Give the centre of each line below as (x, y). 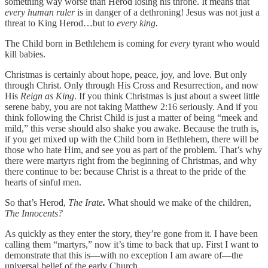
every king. (137, 23)
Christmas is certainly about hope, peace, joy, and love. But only (126, 75)
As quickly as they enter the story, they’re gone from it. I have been (131, 234)
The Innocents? (34, 214)
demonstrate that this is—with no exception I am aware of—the (124, 255)
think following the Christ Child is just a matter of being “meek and (131, 118)
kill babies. (26, 54)
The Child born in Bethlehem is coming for (87, 44)
